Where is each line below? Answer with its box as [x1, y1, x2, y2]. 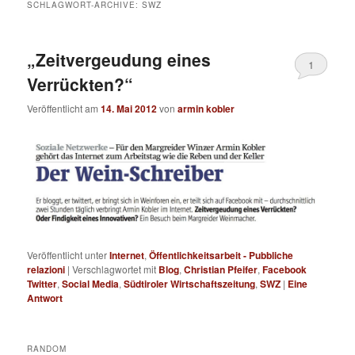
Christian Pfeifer [184, 261, 258, 277]
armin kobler [177, 101, 235, 116]
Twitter [27, 276, 58, 291]
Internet [109, 247, 145, 262]
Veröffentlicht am [27, 101, 101, 116]
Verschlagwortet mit [72, 261, 157, 276]
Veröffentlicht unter [27, 247, 108, 261]
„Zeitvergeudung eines [27, 47, 212, 71]
